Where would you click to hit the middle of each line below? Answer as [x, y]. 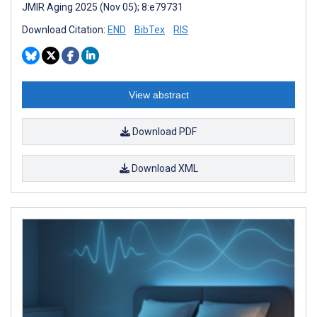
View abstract [158, 94]
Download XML [163, 168]
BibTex [150, 29]
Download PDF [163, 131]
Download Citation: [65, 29]
